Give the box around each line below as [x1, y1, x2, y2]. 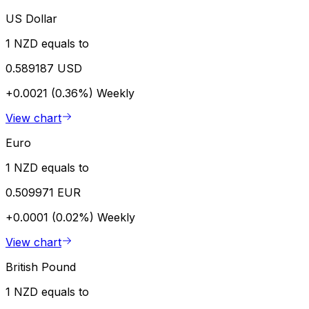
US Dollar [6, 11, 57, 26]
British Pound [6, 259, 76, 274]
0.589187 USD [6, 61, 82, 75]
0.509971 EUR [6, 185, 81, 199]
